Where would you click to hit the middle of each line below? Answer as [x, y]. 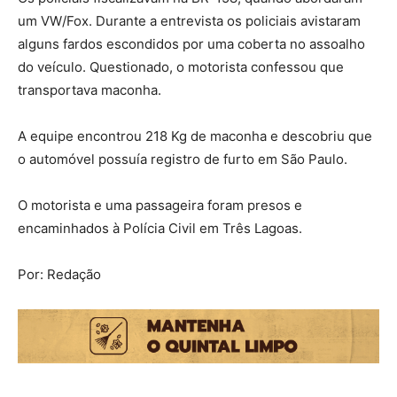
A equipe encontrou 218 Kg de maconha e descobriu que [195, 136]
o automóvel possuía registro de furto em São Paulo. [183, 160]
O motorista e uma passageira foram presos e [160, 206]
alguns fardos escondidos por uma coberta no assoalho [191, 44]
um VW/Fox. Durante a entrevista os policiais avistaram [189, 21]
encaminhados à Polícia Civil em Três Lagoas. [160, 229]
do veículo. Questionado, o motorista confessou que [181, 67]
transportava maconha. [90, 90]
